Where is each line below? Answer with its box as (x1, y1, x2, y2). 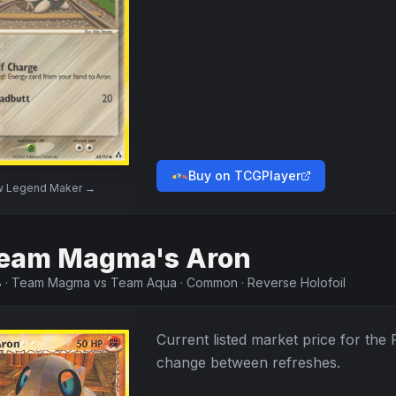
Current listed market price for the (156, 331, 391, 348)
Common (187, 275, 238, 290)
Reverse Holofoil (247, 275, 346, 290)
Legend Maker (5, 181, 82, 194)
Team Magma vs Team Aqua (11, 275, 177, 290)
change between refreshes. (156, 354, 340, 371)
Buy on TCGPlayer (188, 168, 301, 183)
